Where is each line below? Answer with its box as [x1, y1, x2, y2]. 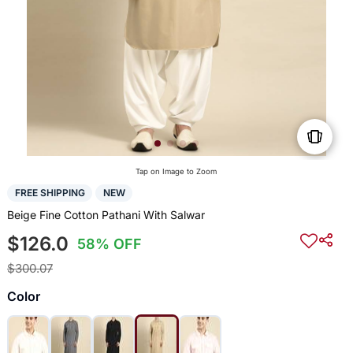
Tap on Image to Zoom [136, 167, 217, 176]
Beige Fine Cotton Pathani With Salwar [6, 207, 205, 221]
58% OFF [77, 235, 143, 252]
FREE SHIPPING [14, 187, 85, 199]
